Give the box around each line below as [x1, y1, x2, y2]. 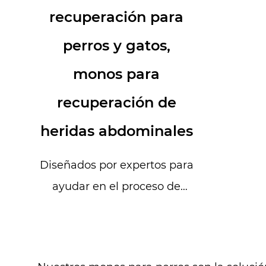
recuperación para [49, 8, 184, 26]
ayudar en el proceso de [52, 180, 181, 194]
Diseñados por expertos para [39, 159, 194, 172]
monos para [73, 65, 160, 83]
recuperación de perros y [50, 201, 183, 215]
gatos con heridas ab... [57, 223, 176, 236]
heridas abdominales [40, 122, 193, 140]
